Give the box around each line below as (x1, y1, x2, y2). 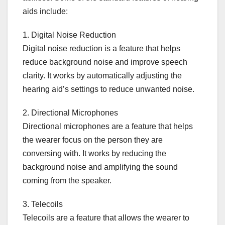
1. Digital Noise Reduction (23, 30, 116, 39)
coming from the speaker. (23, 176, 111, 185)
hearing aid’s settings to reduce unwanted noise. (23, 84, 194, 93)
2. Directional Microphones (23, 108, 118, 117)
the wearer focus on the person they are (23, 135, 163, 144)
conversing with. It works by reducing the (23, 149, 166, 158)
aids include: (23, 7, 68, 16)
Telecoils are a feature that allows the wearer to (23, 213, 189, 222)
